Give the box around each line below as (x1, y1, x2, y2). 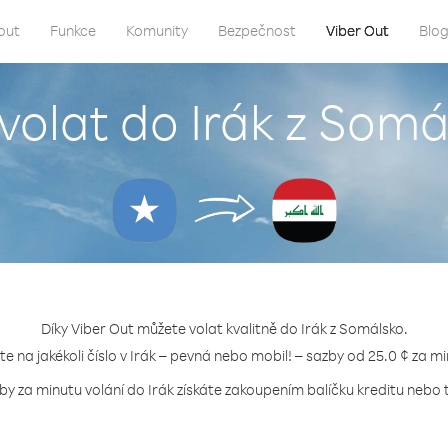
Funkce (50, 21, 96, 40)
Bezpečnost (218, 21, 296, 40)
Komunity (126, 21, 188, 40)
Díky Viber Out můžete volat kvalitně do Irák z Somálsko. (40, 319, 408, 338)
